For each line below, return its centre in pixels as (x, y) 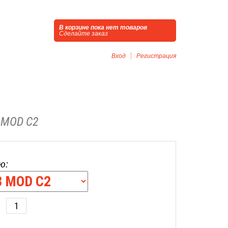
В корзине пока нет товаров (103, 27)
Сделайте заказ (83, 34)
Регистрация (156, 56)
